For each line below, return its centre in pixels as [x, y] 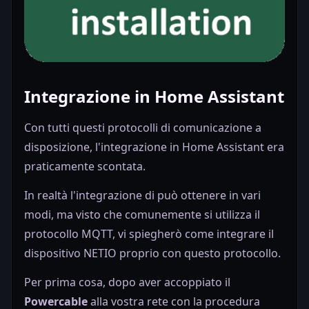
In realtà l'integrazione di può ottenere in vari [142, 195]
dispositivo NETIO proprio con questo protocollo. [152, 253]
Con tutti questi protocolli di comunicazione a [143, 127]
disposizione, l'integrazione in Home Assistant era [154, 147]
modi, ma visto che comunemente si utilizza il [142, 214]
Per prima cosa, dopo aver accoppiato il [127, 282]
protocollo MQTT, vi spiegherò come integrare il [149, 233]
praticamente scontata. [85, 166]
